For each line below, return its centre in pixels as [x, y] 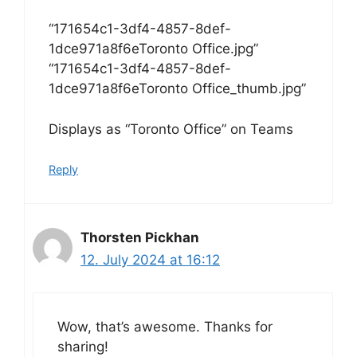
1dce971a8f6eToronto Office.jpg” [153, 49]
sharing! [83, 346]
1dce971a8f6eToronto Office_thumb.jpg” [177, 89]
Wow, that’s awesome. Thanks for [165, 326]
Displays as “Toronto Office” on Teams [171, 129]
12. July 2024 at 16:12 [150, 260]
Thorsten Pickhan [140, 238]
